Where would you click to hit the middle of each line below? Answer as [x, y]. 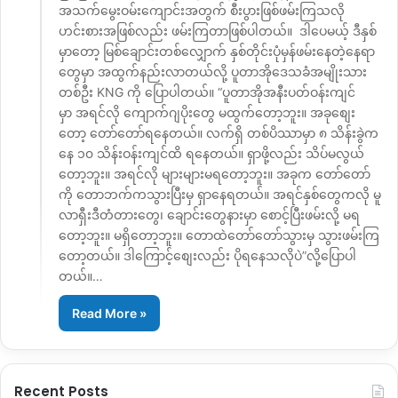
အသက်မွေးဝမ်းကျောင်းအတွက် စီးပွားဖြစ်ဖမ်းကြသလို [202, 11]
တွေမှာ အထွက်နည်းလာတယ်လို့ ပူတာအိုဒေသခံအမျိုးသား [213, 72]
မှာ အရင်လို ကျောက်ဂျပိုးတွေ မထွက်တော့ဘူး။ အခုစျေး [207, 113]
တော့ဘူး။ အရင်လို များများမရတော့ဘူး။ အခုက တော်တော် [215, 174]
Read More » [109, 314]
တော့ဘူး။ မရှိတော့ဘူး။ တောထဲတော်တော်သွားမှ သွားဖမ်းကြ [219, 235]
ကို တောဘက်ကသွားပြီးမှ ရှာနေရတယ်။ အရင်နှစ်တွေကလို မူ [220, 195]
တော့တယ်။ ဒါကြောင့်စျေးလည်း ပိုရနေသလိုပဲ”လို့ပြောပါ [207, 256]
